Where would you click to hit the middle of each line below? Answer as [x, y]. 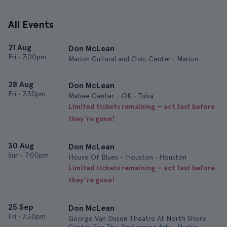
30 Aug [21, 146]
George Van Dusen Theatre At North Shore [137, 218]
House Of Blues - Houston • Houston [127, 157]
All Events [31, 24]
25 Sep [21, 207]
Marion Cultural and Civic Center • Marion [133, 59]
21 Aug [20, 47]
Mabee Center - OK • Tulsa [111, 96]
